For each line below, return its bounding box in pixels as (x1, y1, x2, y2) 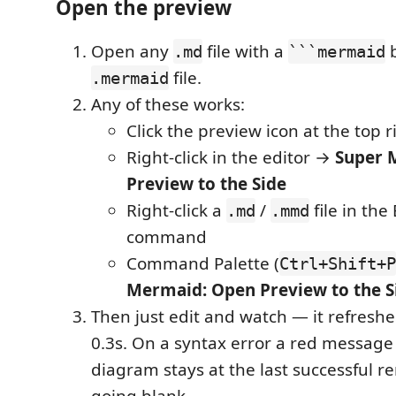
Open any (91, 40, 173, 63)
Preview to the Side (126, 172, 286, 195)
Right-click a (126, 199, 226, 222)
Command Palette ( (126, 252, 279, 275)
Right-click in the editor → (126, 146, 335, 169)
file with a (202, 40, 288, 63)
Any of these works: (91, 93, 245, 116)
